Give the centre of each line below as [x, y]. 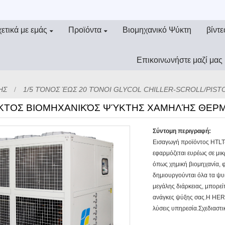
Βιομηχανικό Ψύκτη [157, 30]
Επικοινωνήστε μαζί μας [179, 60]
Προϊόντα [85, 30]
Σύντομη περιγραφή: [182, 131]
